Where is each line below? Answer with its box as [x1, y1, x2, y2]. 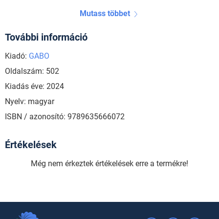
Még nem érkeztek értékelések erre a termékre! [31, 159, 188, 169]
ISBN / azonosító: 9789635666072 [5, 112, 125, 122]
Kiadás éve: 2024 [5, 82, 64, 91]
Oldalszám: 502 [5, 66, 59, 76]
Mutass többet [79, 9, 130, 19]
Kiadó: [5, 51, 29, 61]
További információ [5, 31, 88, 44]
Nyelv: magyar [5, 97, 54, 107]
